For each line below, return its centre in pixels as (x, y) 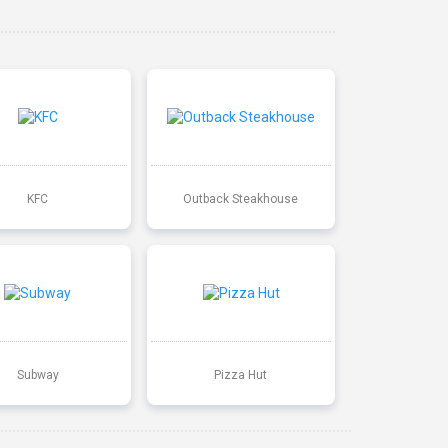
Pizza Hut (241, 374)
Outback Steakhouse (241, 198)
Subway (37, 374)
